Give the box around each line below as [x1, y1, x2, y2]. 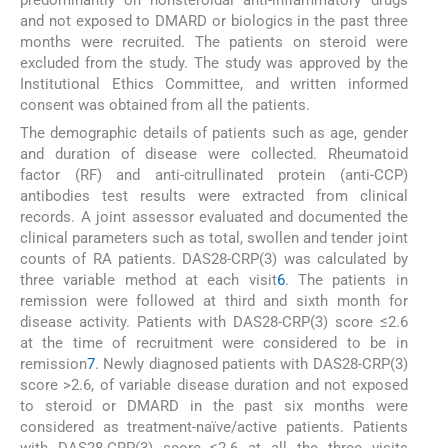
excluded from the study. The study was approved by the [20, 53, 408, 72]
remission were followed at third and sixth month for [20, 292, 408, 311]
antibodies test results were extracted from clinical [20, 187, 408, 206]
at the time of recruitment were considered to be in [20, 334, 408, 353]
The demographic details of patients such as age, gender [20, 124, 408, 143]
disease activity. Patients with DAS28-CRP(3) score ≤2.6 [20, 313, 408, 332]
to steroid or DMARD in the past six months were [20, 397, 408, 416]
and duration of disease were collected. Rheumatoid [20, 145, 408, 164]
